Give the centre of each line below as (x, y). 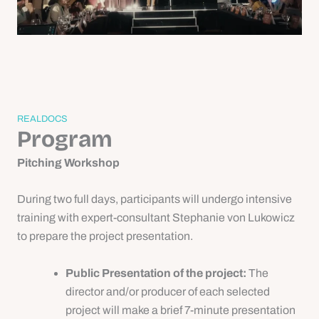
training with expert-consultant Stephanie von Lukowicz (156, 218)
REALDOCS (42, 119)
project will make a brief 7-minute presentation (181, 310)
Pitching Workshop (68, 162)
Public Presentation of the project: (156, 273)
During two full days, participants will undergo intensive (155, 199)
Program (65, 139)
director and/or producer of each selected (168, 291)
